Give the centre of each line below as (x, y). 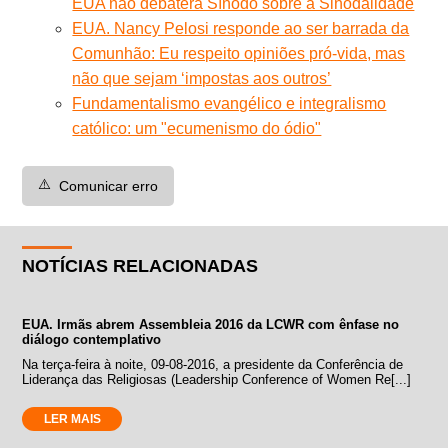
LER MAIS (72, 418)
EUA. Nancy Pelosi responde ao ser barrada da (241, 28)
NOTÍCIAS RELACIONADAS (140, 265)
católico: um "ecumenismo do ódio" (197, 128)
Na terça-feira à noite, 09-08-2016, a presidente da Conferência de (213, 364)
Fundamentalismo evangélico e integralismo (229, 103)
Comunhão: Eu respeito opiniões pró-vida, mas (239, 53)
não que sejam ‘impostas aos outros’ (202, 78)
